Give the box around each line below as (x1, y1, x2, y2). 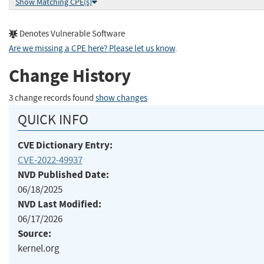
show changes (95, 92, 147, 104)
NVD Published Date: (18, 167, 109, 181)
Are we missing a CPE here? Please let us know (9, 42, 175, 54)
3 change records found (9, 92, 95, 104)
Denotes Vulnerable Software (18, 28, 125, 39)
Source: (18, 226, 51, 240)
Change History (9, 64, 131, 88)
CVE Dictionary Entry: (18, 138, 113, 152)
